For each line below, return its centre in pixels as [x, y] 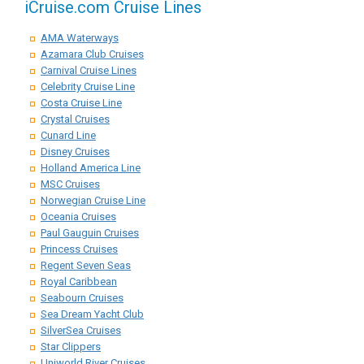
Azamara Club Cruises [92, 54]
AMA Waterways [80, 38]
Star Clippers [71, 347]
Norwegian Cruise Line [93, 200]
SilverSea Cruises [81, 330]
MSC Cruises [70, 184]
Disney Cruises [75, 152]
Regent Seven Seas [86, 265]
